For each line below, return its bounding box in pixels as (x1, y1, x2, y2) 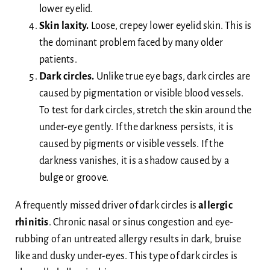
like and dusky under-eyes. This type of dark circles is (14, 250, 237, 262)
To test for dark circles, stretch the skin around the (39, 104, 252, 116)
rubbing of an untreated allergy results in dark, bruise (14, 233, 241, 245)
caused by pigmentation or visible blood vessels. (39, 87, 244, 99)
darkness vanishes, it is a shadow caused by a (39, 155, 229, 166)
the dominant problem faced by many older (39, 37, 223, 48)
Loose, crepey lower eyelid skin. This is (90, 20, 252, 31)
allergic (198, 199, 233, 211)
